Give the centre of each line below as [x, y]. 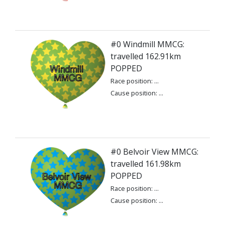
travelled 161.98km [146, 164]
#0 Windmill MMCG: [147, 44]
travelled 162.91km [146, 56]
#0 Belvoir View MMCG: [154, 152]
